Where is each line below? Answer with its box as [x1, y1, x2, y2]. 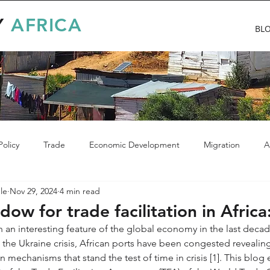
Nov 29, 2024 [10, 185, 57, 196]
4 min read [60, 185, 100, 196]
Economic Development [89, 139, 180, 150]
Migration [204, 139, 240, 150]
